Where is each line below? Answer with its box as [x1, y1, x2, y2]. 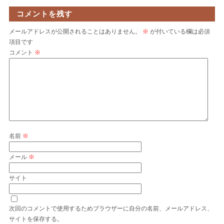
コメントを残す [16, 9, 72, 18]
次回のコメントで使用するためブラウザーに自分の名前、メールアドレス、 [8, 204, 213, 212]
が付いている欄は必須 [148, 27, 210, 35]
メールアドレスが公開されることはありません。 [8, 27, 141, 35]
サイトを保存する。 [8, 215, 63, 222]
